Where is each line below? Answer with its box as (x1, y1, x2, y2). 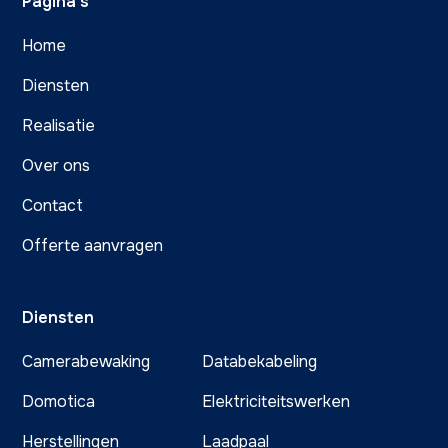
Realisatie (22, 115, 96, 137)
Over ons (22, 155, 91, 177)
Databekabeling (202, 351, 318, 373)
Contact (22, 195, 84, 217)
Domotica (22, 391, 96, 413)
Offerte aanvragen (22, 235, 164, 257)
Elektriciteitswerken (202, 391, 351, 413)
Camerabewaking (22, 351, 151, 373)
